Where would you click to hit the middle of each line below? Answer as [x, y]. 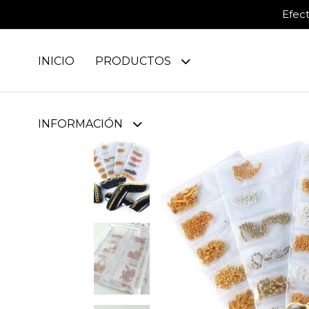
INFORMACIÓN [82, 124]
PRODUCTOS [134, 61]
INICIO [56, 61]
